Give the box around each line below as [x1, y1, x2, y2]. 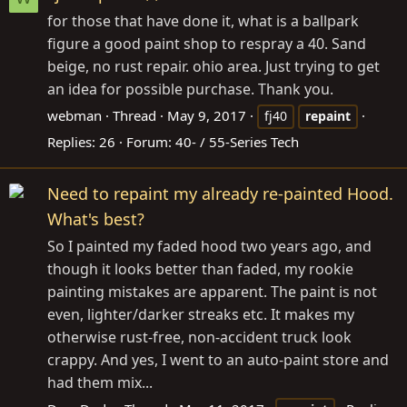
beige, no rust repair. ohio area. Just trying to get [47, 55, 380, 76]
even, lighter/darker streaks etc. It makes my [47, 303, 354, 324]
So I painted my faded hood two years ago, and [47, 235, 372, 256]
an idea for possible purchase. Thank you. [47, 78, 333, 99]
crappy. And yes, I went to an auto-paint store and [47, 349, 389, 370]
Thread [113, 105, 156, 124]
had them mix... [47, 372, 153, 392]
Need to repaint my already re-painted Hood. [47, 182, 393, 204]
